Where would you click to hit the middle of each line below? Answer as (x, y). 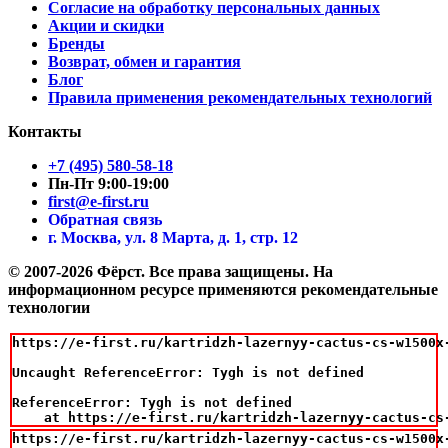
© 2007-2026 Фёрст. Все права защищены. (160, 271)
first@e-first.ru (98, 201)
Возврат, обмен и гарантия (144, 61)
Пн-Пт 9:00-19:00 (108, 183)
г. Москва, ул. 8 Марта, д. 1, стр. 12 (173, 237)
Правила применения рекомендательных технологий (240, 97)
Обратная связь (105, 219)
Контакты (45, 131)
